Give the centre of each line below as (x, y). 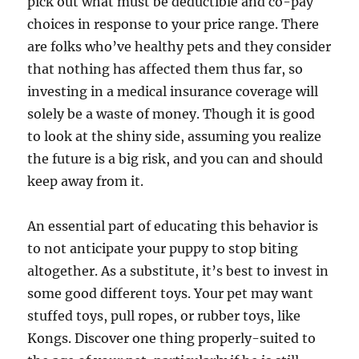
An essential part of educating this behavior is (173, 226)
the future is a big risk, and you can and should (175, 159)
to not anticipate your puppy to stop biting (163, 248)
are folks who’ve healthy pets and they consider (179, 46)
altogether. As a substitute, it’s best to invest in (178, 271)
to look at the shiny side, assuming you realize (175, 136)
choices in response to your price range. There (173, 24)
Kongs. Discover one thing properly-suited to (172, 338)
